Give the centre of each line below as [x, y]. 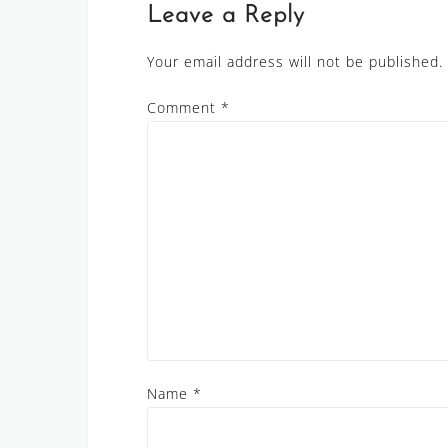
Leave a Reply [226, 15]
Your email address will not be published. [295, 61]
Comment [184, 107]
